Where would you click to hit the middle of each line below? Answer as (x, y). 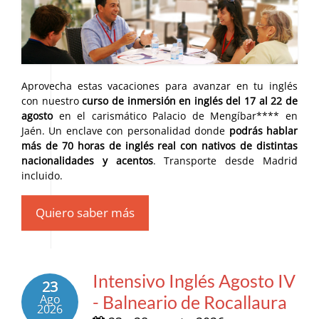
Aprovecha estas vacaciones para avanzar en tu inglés (159, 85)
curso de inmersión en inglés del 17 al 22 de (190, 100)
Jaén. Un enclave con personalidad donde (125, 130)
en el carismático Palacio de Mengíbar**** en (175, 115)
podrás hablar (263, 130)
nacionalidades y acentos (87, 160)
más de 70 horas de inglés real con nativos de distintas (159, 145)
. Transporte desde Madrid (225, 160)
